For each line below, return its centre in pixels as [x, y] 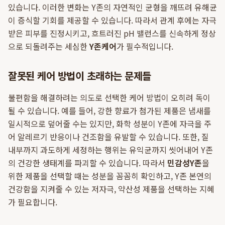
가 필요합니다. [33, 202]
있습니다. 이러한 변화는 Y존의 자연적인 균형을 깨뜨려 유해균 [113, 7]
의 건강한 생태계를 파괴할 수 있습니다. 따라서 [88, 163]
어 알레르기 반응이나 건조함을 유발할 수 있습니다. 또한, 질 [108, 137]
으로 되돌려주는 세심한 [49, 46]
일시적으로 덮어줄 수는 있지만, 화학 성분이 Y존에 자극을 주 [110, 124]
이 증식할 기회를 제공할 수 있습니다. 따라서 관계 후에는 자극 [112, 20]
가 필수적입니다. [145, 46]
